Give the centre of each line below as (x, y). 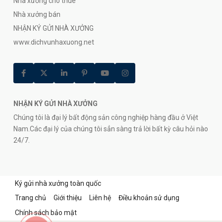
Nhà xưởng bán (37, 14)
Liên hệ (100, 197)
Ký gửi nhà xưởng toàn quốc (58, 183)
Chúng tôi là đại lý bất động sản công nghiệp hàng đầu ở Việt (106, 117)
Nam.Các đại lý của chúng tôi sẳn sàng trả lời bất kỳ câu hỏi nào (111, 129)
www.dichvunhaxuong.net (54, 42)
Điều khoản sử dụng (149, 197)
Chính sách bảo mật (46, 212)
